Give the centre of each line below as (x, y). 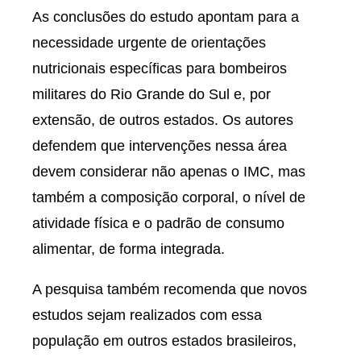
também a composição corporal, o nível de (169, 197)
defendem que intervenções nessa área (160, 146)
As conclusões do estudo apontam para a (166, 17)
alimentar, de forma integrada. (129, 249)
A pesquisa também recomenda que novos (170, 289)
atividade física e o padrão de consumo (158, 223)
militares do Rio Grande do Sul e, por (151, 94)
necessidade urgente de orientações (149, 43)
